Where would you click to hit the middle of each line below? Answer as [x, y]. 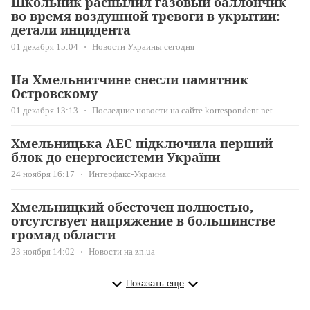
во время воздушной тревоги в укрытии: [145, 16]
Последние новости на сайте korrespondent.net [182, 111]
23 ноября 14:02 [43, 252]
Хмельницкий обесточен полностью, [132, 207]
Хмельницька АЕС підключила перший [142, 144]
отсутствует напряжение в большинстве [143, 221]
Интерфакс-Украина [127, 174]
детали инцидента [71, 30]
